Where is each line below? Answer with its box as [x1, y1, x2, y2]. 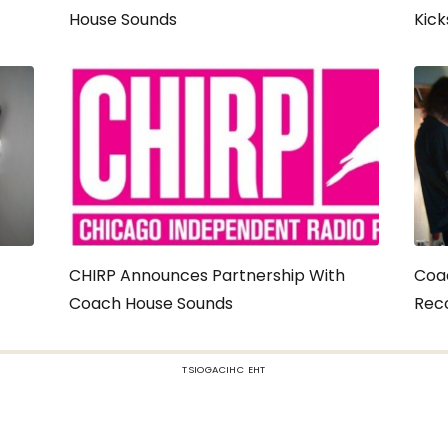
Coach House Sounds [69, 292, 233, 315]
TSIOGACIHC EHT [182, 363, 266, 376]
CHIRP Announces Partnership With [69, 264, 345, 287]
